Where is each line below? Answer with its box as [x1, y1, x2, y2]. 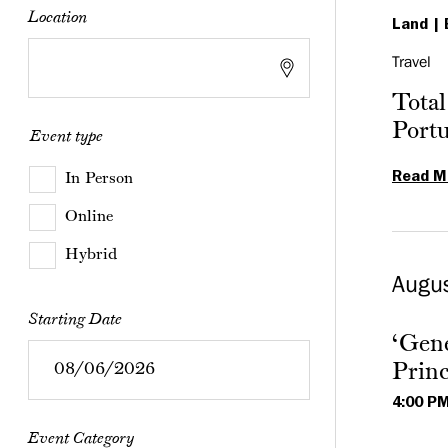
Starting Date [27, 312, 122, 328]
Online [64, 209, 113, 225]
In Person [64, 171, 133, 187]
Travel [391, 54, 431, 70]
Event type [29, 129, 103, 145]
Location [27, 10, 87, 26]
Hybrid [64, 247, 117, 263]
